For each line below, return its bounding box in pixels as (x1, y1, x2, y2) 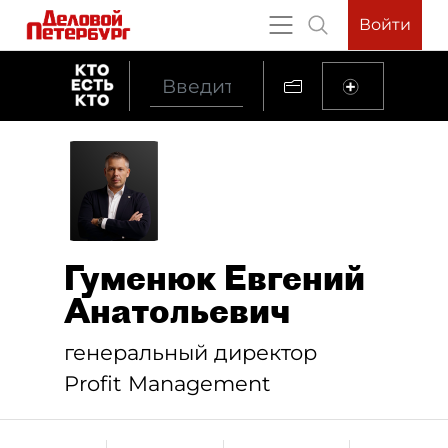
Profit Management (64, 371, 271, 396)
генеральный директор (64, 340, 317, 365)
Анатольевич (64, 289, 290, 332)
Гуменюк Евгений (64, 256, 365, 299)
